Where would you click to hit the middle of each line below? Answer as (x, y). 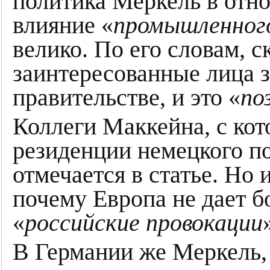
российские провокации (144, 223)
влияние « (63, 25)
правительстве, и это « (127, 98)
